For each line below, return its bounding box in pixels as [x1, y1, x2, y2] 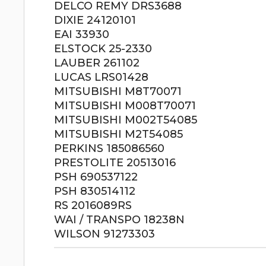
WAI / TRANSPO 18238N [54, 213, 185, 226]
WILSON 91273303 [54, 227, 156, 240]
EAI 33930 [54, 28, 110, 41]
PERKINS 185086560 [54, 142, 165, 155]
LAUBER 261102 [54, 56, 140, 69]
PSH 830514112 [54, 185, 136, 198]
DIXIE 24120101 [54, 14, 137, 27]
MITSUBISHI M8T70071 [54, 85, 182, 98]
